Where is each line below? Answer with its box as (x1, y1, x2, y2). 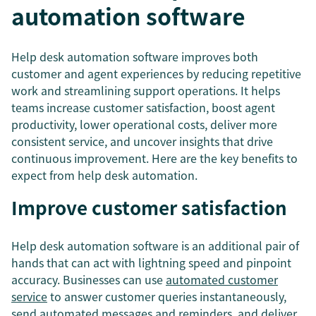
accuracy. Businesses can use (11, 271, 166, 288)
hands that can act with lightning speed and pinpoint (11, 254, 291, 271)
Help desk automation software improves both (11, 48, 258, 65)
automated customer (166, 271, 278, 288)
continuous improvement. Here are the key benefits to (11, 150, 298, 166)
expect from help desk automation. (11, 166, 197, 183)
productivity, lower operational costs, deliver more (11, 116, 277, 133)
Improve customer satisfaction (11, 194, 287, 221)
